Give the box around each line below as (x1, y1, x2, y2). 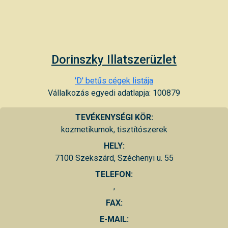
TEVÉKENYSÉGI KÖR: (75, 112, 153, 122)
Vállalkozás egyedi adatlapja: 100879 (48, 88, 180, 98)
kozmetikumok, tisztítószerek (61, 124, 167, 134)
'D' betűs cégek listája (75, 75, 153, 85)
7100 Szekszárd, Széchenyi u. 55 (54, 153, 174, 163)
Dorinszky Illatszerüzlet (51, 52, 177, 67)
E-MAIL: (99, 214, 129, 224)
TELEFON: (95, 169, 133, 179)
